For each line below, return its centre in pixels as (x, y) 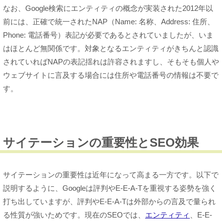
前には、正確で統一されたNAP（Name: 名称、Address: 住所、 (109, 22)
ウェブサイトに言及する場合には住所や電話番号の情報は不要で (111, 75)
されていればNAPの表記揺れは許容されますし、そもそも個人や (111, 62)
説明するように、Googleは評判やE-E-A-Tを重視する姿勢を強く (110, 188)
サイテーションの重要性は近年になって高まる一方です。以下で (111, 175)
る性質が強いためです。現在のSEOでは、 (74, 215)
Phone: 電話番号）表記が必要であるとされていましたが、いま (108, 35)
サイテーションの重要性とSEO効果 (101, 143)
